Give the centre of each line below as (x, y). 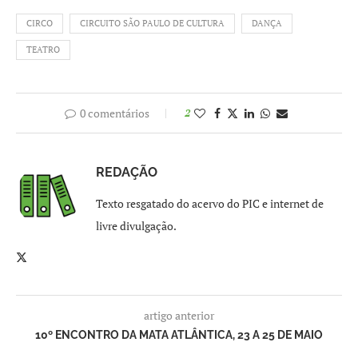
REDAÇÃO (127, 172)
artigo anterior (179, 315)
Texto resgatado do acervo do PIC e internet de (210, 203)
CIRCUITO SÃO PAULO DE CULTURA (152, 23)
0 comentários (114, 113)
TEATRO (43, 49)
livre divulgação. (136, 225)
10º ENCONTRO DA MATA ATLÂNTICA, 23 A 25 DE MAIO (179, 334)
